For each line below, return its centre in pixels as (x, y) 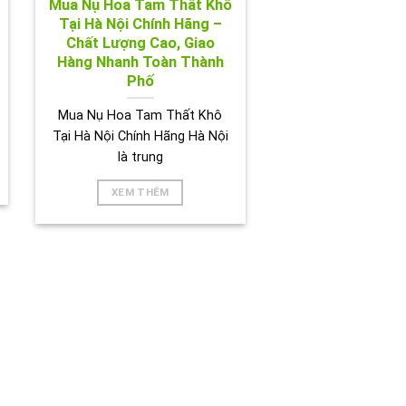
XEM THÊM (140, 193)
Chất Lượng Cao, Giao (140, 43)
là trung (140, 158)
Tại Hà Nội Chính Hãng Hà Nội (140, 137)
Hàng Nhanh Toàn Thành (140, 62)
